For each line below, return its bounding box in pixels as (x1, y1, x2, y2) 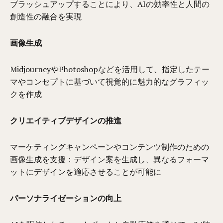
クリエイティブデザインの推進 (10, 114, 122, 126)
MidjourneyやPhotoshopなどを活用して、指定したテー (10, 63, 210, 75)
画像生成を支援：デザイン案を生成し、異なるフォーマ (10, 153, 210, 165)
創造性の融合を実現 (10, 10, 82, 22)
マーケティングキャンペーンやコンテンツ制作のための (10, 141, 210, 152)
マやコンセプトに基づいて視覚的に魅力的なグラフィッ (10, 76, 210, 87)
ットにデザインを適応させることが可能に (10, 166, 162, 177)
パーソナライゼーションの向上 (10, 192, 122, 204)
